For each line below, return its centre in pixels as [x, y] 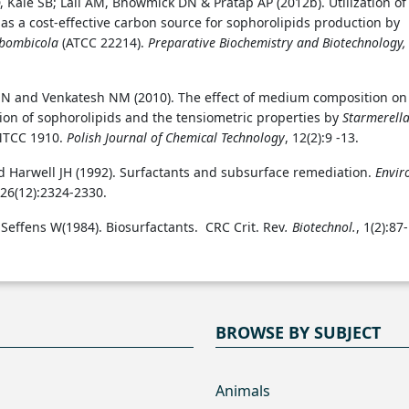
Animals [243, 390]
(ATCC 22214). [105, 42]
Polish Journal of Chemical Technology [176, 137]
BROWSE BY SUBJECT [298, 332]
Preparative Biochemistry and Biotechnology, [277, 42]
